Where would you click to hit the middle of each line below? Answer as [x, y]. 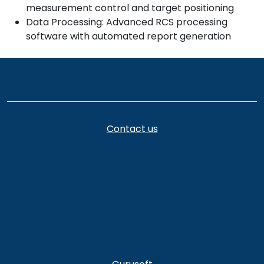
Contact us [132, 129]
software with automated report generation [128, 36]
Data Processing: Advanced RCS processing [127, 22]
